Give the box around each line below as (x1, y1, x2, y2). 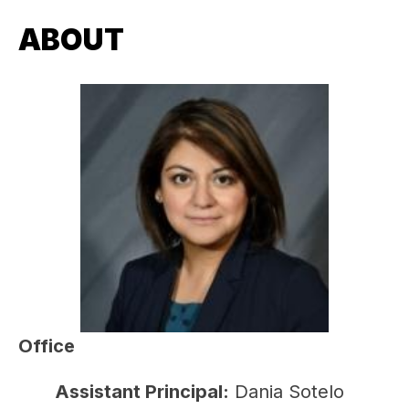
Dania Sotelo (229, 381, 344, 404)
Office (18, 335, 75, 358)
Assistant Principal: (55, 381, 229, 404)
